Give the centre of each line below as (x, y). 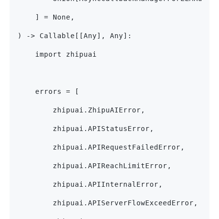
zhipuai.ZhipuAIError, (81, 110)
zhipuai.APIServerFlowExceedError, (108, 203)
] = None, (46, 17)
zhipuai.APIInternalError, (90, 185)
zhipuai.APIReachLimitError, (95, 166)
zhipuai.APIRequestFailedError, (101, 147)
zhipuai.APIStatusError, (86, 129)
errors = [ (48, 92)
